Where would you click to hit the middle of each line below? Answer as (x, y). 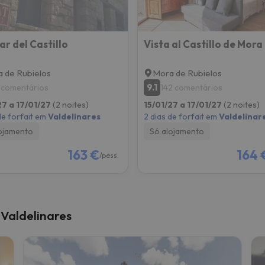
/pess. (109, 155)
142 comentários (191, 87)
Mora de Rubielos (187, 73)
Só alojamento (177, 131)
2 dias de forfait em (181, 116)
